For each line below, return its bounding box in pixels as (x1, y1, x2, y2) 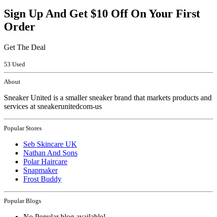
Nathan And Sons (23, 149, 77, 157)
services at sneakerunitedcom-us (4, 102, 102, 111)
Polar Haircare (23, 157, 67, 166)
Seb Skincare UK (23, 140, 77, 149)
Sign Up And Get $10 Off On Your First (4, 7, 200, 20)
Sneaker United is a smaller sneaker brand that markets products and (4, 93, 212, 102)
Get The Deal (4, 43, 46, 52)
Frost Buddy (23, 175, 62, 184)
